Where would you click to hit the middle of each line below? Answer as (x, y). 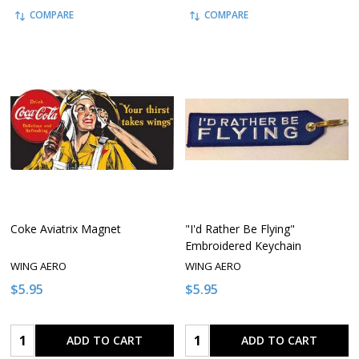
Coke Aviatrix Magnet (66, 229)
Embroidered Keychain (243, 246)
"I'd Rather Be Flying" (240, 229)
